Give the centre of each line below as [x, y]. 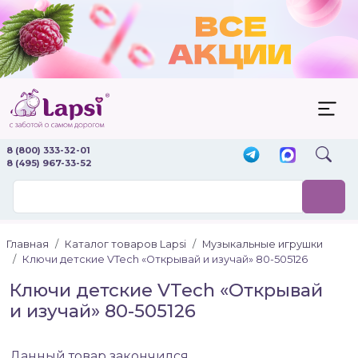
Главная [28, 244]
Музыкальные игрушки [263, 244]
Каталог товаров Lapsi [125, 244]
